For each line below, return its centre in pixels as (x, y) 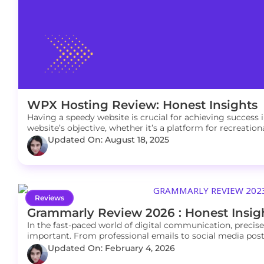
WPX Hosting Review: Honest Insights (142, 105)
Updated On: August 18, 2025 (108, 140)
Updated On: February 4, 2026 (111, 248)
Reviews (49, 198)
